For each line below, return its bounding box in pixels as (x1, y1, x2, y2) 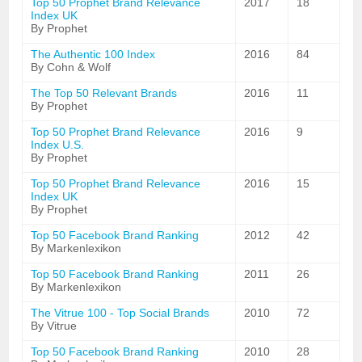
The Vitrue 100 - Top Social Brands (31, 306, 210, 319)
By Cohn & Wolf (31, 61, 112, 74)
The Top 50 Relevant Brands (31, 86, 178, 99)
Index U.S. (31, 138, 85, 151)
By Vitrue (31, 319, 78, 332)
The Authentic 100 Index (31, 48, 156, 61)
